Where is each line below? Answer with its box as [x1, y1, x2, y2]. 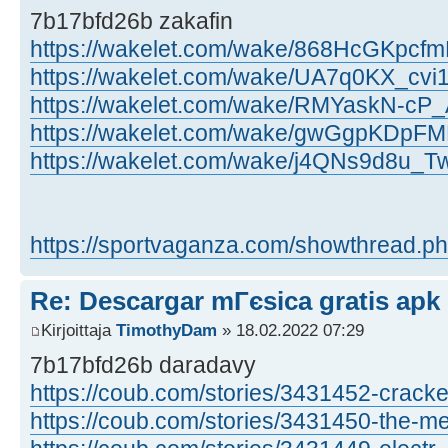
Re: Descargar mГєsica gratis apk [30, 285, 440, 316]
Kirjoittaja [41, 320, 116, 341]
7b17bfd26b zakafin [30, 7, 233, 34]
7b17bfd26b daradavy [30, 352, 256, 379]
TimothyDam [116, 320, 217, 341]
